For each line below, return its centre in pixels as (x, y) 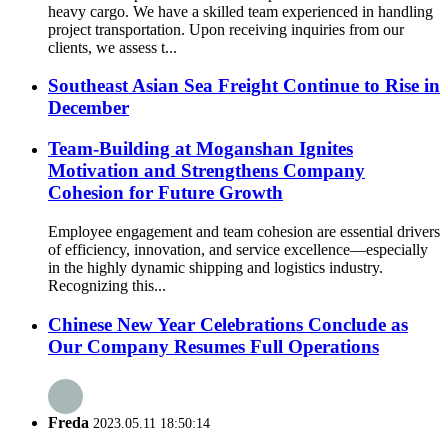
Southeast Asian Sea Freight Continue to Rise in (244, 86)
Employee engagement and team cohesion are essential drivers (244, 231)
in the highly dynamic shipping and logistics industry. (215, 267)
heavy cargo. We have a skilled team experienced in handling (240, 11)
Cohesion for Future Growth (165, 193)
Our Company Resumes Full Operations (213, 346)
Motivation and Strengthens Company (206, 171)
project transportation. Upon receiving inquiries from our (226, 29)
